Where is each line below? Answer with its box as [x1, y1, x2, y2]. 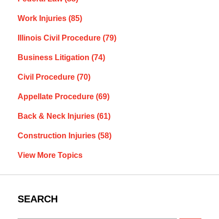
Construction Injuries [17, 131, 98, 140]
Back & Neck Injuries [17, 112, 97, 121]
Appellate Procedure [17, 92, 96, 101]
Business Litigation [17, 53, 91, 62]
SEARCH [17, 194, 58, 205]
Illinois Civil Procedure [17, 34, 103, 43]
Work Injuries [17, 14, 68, 23]
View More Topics [17, 151, 83, 160]
